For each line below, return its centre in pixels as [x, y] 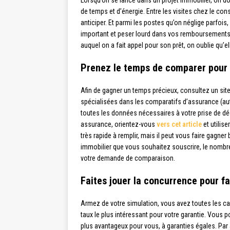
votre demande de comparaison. [129, 158]
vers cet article [179, 124]
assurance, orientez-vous [119, 124]
